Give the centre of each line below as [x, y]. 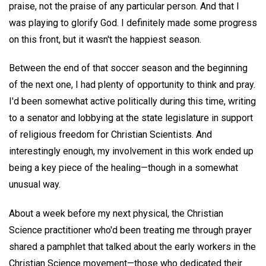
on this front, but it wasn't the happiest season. [105, 39]
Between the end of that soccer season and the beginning [128, 68]
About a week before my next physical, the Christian [116, 214]
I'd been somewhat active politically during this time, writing [132, 102]
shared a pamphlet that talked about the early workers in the [132, 247]
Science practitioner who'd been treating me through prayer [130, 230]
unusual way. [35, 185]
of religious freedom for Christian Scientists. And [110, 135]
